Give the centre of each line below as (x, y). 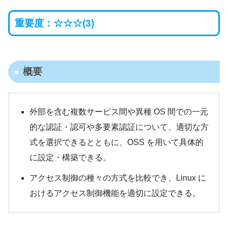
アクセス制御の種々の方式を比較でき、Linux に (118, 178)
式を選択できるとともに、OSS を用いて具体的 (117, 142)
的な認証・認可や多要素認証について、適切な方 (119, 127)
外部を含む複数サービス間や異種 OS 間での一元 (119, 111)
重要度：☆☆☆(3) (54, 23)
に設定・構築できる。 (70, 157)
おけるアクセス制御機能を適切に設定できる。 (115, 193)
